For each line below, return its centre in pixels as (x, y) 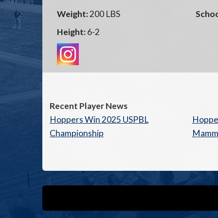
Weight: (73, 14)
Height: (71, 32)
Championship (77, 133)
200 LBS (104, 14)
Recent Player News (89, 106)
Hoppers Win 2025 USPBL (99, 119)
